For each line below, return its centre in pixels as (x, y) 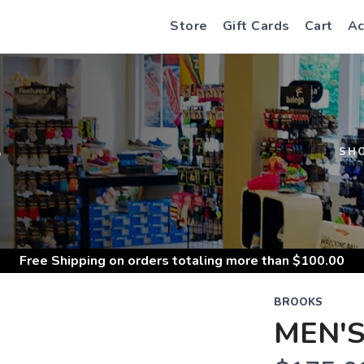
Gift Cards (256, 26)
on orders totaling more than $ (203, 261)
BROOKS (298, 302)
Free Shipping (63, 261)
